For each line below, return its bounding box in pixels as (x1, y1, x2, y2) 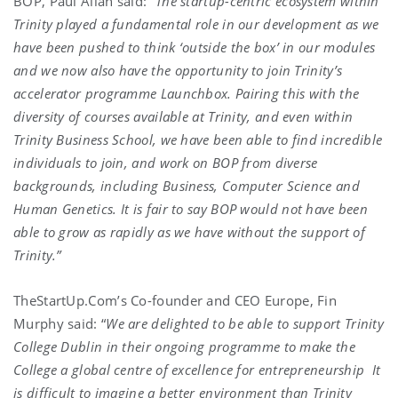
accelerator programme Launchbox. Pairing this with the (13, 84, 360, 102)
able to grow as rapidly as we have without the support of (13, 223, 366, 241)
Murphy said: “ (13, 314, 107, 332)
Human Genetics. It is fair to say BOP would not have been (13, 200, 369, 218)
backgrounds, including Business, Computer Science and (13, 177, 360, 195)
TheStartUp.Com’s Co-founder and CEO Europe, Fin (13, 291, 338, 309)
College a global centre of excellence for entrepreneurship (13, 361, 365, 378)
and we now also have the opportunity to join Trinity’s (13, 61, 343, 79)
